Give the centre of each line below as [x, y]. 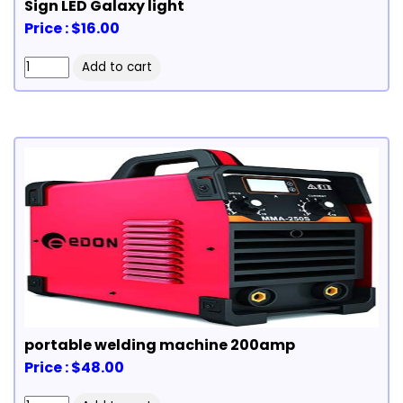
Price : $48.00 [74, 367]
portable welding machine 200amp [160, 345]
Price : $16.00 [72, 28]
